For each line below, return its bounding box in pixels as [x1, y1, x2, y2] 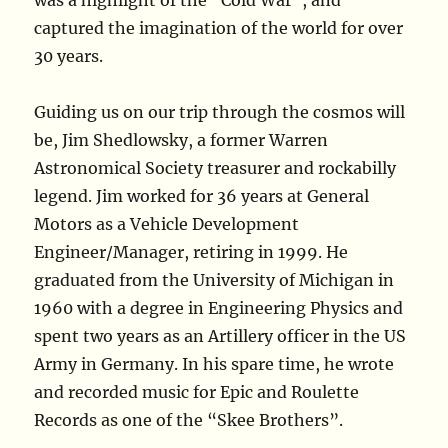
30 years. [34, 46, 104, 66]
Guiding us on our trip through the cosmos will [34, 102, 406, 122]
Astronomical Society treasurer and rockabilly [34, 158, 397, 178]
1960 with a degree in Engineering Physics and [34, 298, 404, 318]
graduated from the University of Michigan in [34, 270, 395, 290]
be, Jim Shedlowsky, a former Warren [34, 130, 329, 150]
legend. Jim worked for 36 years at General [34, 186, 370, 206]
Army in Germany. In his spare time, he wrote [34, 354, 395, 374]
